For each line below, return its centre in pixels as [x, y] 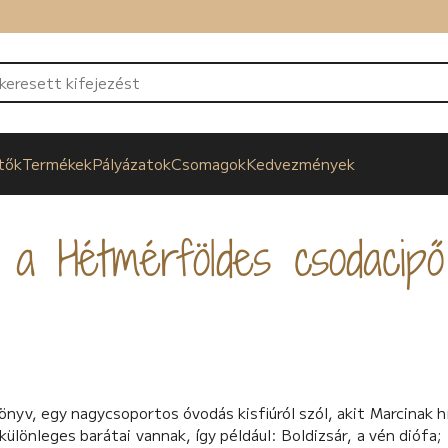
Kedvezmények [301, 164]
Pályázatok [132, 164]
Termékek [57, 164]
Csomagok [209, 164]
